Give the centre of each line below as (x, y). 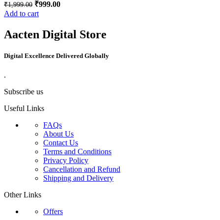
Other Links (23, 195)
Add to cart (21, 13)
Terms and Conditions (77, 152)
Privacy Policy (66, 161)
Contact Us (61, 143)
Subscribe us (24, 92)
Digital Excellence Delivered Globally (56, 55)
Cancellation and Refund (82, 169)
